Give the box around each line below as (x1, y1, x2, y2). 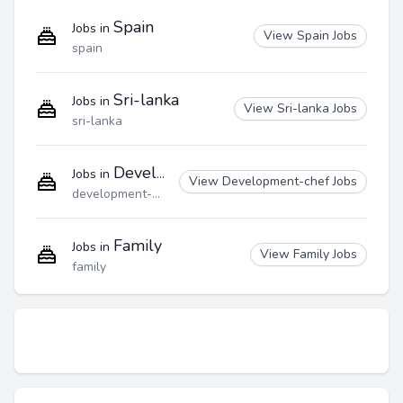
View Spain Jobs (264, 27, 357, 44)
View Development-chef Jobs (189, 173, 357, 190)
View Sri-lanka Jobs (244, 100, 357, 117)
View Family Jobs (260, 246, 357, 263)
